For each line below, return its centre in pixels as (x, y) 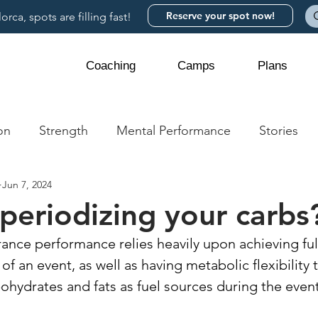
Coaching (110, 66)
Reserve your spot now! (220, 16)
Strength (64, 130)
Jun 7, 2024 (27, 184)
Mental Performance (174, 130)
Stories (279, 130)
